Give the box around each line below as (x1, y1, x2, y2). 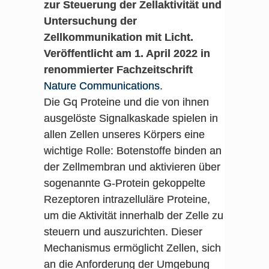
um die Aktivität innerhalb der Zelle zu (43, 210, 223, 222)
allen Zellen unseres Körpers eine (43, 128, 205, 141)
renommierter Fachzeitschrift (43, 64, 193, 76)
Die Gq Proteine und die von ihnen (43, 96, 209, 108)
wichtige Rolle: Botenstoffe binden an (43, 145, 222, 157)
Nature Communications (43, 80, 160, 92)
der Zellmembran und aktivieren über (43, 161, 220, 173)
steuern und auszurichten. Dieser (43, 226, 202, 238)
